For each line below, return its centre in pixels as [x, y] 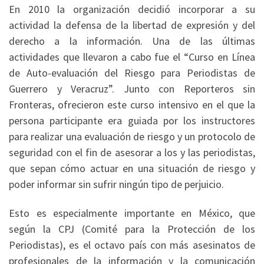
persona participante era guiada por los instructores [132, 120]
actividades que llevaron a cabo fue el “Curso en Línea [132, 57]
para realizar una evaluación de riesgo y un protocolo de [132, 136]
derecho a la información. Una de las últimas [132, 41]
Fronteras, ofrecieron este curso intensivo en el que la [132, 104]
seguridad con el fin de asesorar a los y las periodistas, [132, 152]
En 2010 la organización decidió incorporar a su [132, 9]
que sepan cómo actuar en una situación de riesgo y [132, 168]
